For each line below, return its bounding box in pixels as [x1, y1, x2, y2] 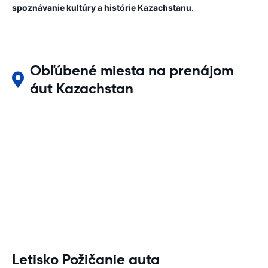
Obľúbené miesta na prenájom [30, 62, 234, 80]
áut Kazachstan [30, 80, 134, 98]
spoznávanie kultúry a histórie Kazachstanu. [12, 2, 194, 13]
